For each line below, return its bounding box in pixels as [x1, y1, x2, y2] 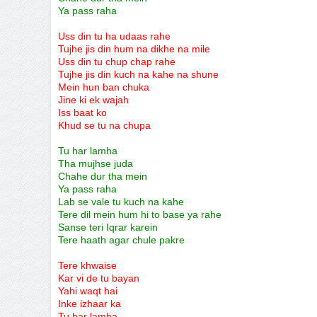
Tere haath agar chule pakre [58, 234, 185, 246]
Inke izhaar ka [58, 298, 121, 309]
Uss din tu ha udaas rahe [58, 30, 171, 42]
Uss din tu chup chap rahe [58, 56, 175, 67]
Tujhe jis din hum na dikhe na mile [58, 43, 210, 54]
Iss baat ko [58, 107, 110, 118]
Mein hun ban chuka [58, 81, 152, 93]
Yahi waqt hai [58, 285, 120, 296]
